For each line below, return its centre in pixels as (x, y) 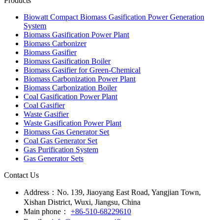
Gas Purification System (61, 150)
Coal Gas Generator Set (60, 141)
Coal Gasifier (44, 105)
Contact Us (21, 175)
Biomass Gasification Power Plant (76, 35)
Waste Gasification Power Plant (72, 123)
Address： (40, 192)
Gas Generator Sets (54, 158)
